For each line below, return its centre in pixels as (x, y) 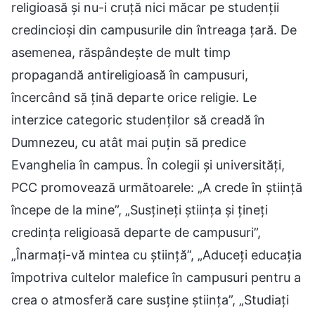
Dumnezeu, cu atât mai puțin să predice (129, 142)
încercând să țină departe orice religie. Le (134, 97)
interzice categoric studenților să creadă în (138, 120)
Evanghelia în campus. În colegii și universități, (148, 165)
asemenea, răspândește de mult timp (121, 52)
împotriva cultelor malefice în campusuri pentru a (156, 277)
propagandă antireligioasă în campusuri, (130, 75)
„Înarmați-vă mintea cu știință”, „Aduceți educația (156, 255)
